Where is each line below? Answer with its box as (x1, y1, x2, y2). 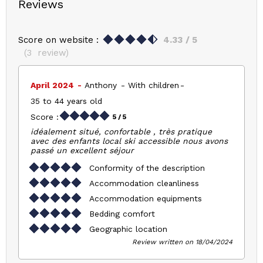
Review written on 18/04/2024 (132, 237, 232, 246)
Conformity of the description (89, 163, 205, 173)
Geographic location (89, 224, 167, 234)
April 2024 (31, 80, 76, 90)
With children (128, 80, 179, 90)
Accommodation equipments (89, 193, 202, 203)
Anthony (85, 80, 120, 90)
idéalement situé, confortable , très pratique (31, 126, 212, 136)
